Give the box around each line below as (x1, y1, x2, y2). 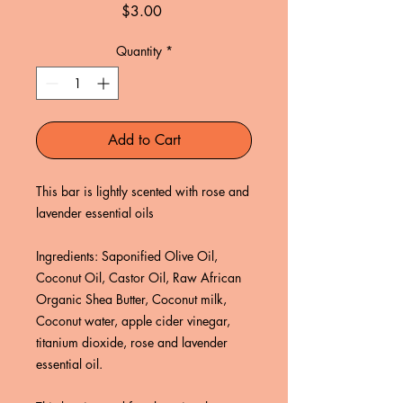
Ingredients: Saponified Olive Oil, (36, 247, 218, 265)
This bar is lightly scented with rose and (36, 183, 249, 201)
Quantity (115, 42, 162, 60)
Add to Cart (107, 130, 181, 150)
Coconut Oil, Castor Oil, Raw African (36, 269, 241, 287)
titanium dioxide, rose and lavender (36, 334, 228, 352)
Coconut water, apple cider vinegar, (36, 312, 230, 330)
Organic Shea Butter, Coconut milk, (36, 291, 227, 309)
